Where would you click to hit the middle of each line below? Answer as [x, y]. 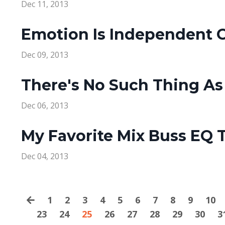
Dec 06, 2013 [45, 106]
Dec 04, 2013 [45, 156]
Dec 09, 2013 [45, 55]
